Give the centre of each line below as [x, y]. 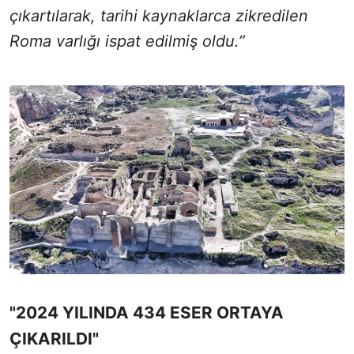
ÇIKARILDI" [54, 338]
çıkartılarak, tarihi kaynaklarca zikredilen [159, 16]
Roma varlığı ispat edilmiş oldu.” [127, 41]
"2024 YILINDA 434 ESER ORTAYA [147, 312]
